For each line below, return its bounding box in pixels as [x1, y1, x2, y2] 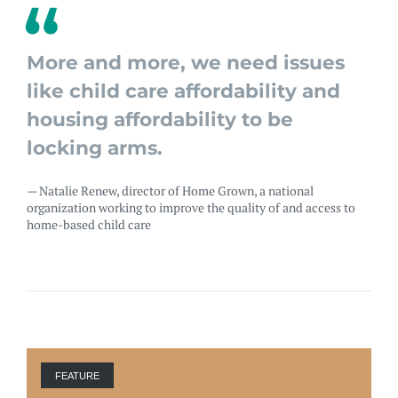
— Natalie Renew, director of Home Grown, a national [27, 182, 314, 200]
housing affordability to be [27, 107, 294, 131]
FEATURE [55, 370, 100, 381]
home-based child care [27, 216, 152, 234]
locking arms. [27, 136, 163, 160]
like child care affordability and [27, 79, 341, 103]
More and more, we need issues [27, 51, 346, 75]
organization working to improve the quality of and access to [27, 199, 356, 217]
